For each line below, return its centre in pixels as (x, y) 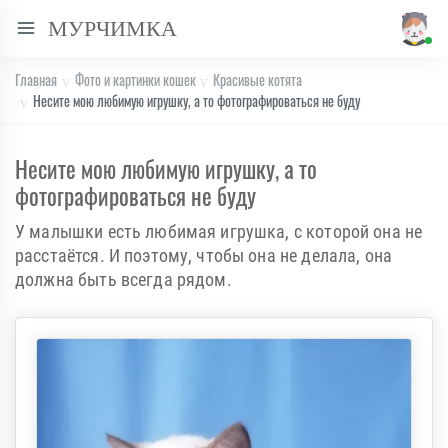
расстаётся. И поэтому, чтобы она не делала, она (204, 255)
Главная (36, 79)
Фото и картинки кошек (135, 79)
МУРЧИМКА (112, 28)
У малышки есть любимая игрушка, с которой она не (219, 231)
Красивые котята (258, 79)
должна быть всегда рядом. (123, 279)
